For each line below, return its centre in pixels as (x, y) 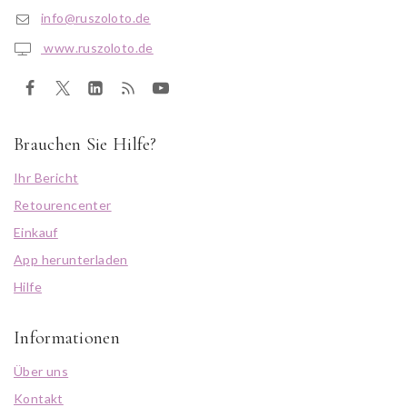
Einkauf (36, 232)
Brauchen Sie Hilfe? (85, 144)
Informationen (67, 338)
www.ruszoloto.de (97, 47)
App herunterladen (71, 259)
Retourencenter (63, 205)
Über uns (41, 371)
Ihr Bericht (46, 178)
